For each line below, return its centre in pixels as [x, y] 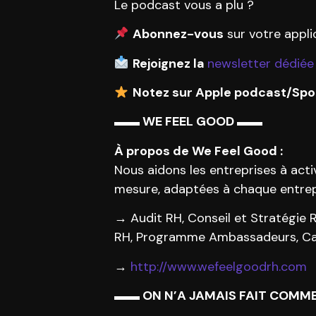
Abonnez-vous [178, 34]
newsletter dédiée [260, 63]
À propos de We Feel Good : [199, 151]
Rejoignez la [170, 63]
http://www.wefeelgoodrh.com [219, 266]
